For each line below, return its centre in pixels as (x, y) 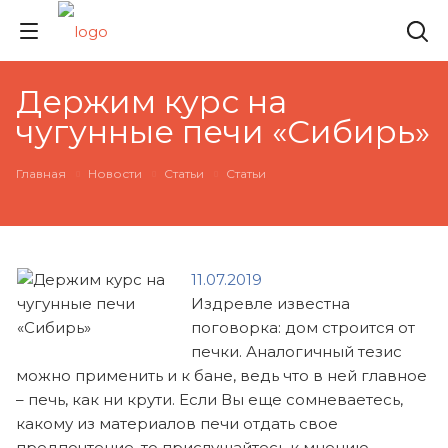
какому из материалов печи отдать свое (177, 423)
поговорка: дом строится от (303, 327)
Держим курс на (151, 101)
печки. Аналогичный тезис (297, 351)
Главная (41, 173)
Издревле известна (271, 303)
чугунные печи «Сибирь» (223, 131)
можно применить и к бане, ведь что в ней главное (221, 375)
